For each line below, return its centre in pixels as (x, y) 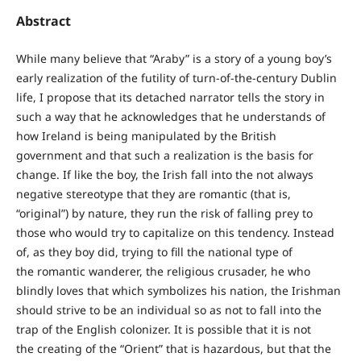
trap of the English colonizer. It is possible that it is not (163, 330)
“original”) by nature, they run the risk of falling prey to (164, 214)
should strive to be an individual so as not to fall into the (168, 310)
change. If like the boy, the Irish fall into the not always (164, 175)
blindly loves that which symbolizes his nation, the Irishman (178, 291)
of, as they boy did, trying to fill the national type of (154, 252)
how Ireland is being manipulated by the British (146, 136)
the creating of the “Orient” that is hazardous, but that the (173, 349)
